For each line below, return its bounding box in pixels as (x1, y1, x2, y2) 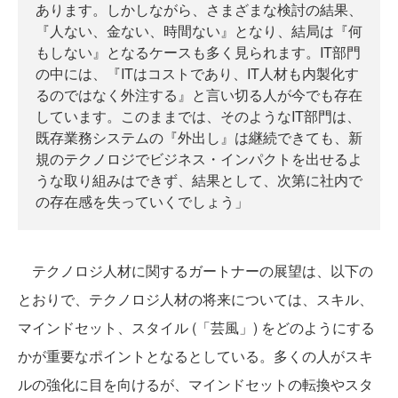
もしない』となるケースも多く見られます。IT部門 (36, 42, 361, 62)
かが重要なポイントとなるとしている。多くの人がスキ (18, 346, 373, 366)
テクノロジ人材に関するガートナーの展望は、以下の (18, 260, 373, 281)
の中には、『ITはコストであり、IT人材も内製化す (36, 63, 359, 84)
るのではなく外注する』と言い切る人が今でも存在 (36, 84, 362, 105)
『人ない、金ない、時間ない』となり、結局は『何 (36, 20, 362, 41)
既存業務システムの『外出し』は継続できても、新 (36, 127, 362, 147)
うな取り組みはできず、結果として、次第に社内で (36, 170, 362, 190)
